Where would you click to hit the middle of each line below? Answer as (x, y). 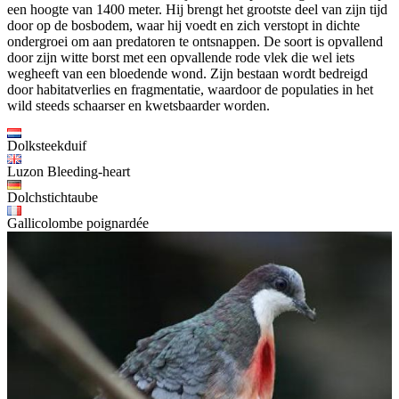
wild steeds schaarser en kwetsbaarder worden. (138, 105)
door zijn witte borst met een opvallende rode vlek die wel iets (181, 57)
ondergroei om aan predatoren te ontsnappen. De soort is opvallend (195, 41)
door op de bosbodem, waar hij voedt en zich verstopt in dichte (183, 25)
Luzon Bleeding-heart (69, 171)
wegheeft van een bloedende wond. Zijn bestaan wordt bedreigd (187, 73)
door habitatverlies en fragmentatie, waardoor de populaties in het (190, 89)
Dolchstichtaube (53, 197)
